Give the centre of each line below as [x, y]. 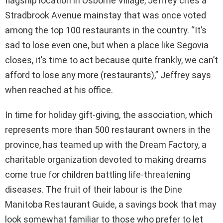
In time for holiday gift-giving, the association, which [109, 115]
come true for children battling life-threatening [98, 175]
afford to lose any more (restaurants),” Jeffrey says [108, 75]
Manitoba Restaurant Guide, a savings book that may [111, 205]
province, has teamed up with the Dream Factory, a [106, 145]
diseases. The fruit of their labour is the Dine [94, 190]
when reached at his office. [59, 90]
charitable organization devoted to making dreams [106, 160]
